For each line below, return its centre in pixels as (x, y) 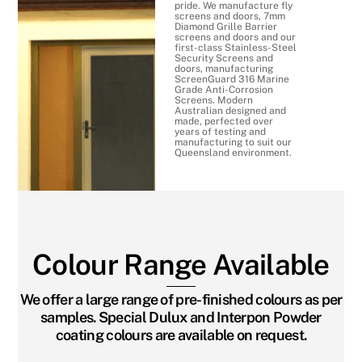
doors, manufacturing (223, 68)
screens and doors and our (235, 37)
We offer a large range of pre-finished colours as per (181, 300)
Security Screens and (223, 58)
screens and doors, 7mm (229, 16)
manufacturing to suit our (233, 142)
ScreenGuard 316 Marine (232, 79)
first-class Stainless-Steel (235, 47)
